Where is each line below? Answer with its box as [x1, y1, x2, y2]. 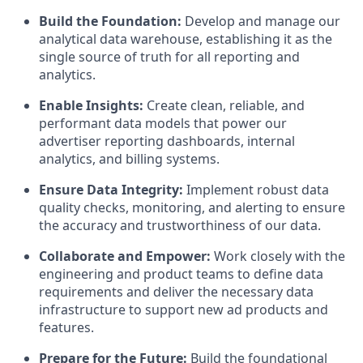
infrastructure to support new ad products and [39, 300, 328, 318]
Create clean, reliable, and [143, 96, 305, 114]
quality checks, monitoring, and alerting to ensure [39, 198, 345, 216]
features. [39, 318, 94, 336]
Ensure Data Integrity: [39, 180, 183, 199]
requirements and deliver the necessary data [39, 282, 314, 301]
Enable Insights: [39, 96, 143, 114]
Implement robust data [183, 180, 329, 199]
